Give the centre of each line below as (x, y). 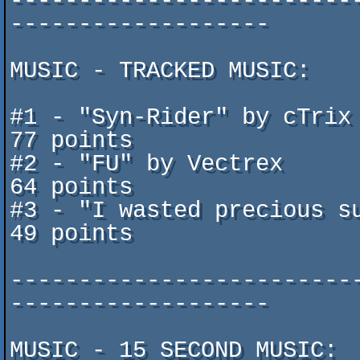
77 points (71, 141)
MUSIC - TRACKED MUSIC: (160, 71)
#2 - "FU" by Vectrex (146, 164)
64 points (71, 188)
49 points (71, 234)
